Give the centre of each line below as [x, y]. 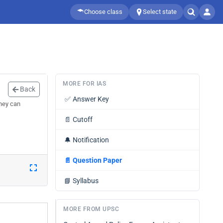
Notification [91, 140]
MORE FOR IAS [84, 84]
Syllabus [86, 181]
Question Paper [97, 160]
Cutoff [83, 119]
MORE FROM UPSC [91, 209]
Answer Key [91, 99]
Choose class [103, 12]
